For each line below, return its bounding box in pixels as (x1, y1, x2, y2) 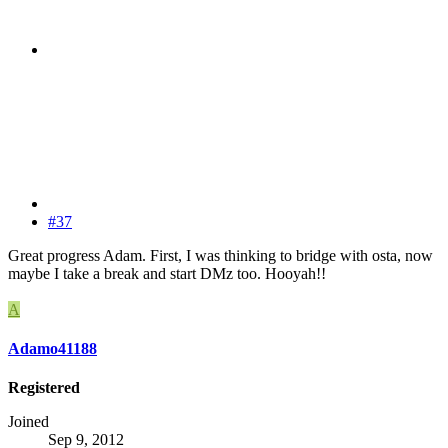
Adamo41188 (8, 339, 97, 357)
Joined (8, 413, 49, 431)
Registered (8, 379, 80, 397)
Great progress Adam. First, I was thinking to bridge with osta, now (8, 246, 433, 264)
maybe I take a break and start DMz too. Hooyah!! (8, 264, 326, 282)
